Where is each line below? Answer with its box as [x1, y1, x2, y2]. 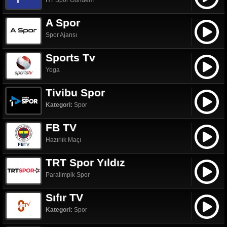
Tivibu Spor [46, 87, 105, 98]
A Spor [46, 17, 80, 28]
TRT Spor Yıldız [46, 157, 125, 168]
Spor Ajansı [46, 31, 77, 39]
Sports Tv [46, 52, 95, 63]
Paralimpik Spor [46, 171, 90, 178]
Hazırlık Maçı [46, 136, 81, 143]
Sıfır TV [46, 192, 83, 203]
